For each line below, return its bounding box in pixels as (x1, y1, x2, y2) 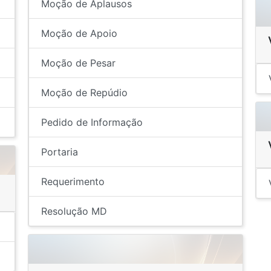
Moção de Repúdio (41, 87, 128, 99)
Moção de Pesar (41, 57, 116, 69)
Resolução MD (41, 205, 107, 217)
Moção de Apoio (41, 27, 117, 39)
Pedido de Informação (41, 116, 143, 128)
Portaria (41, 146, 78, 158)
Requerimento (41, 175, 105, 188)
